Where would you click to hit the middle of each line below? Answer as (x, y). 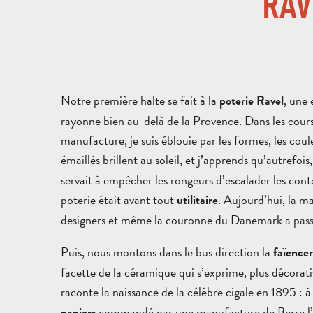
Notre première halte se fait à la (139, 101)
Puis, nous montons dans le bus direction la (166, 252)
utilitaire (197, 201)
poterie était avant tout (119, 200)
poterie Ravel (250, 101)
